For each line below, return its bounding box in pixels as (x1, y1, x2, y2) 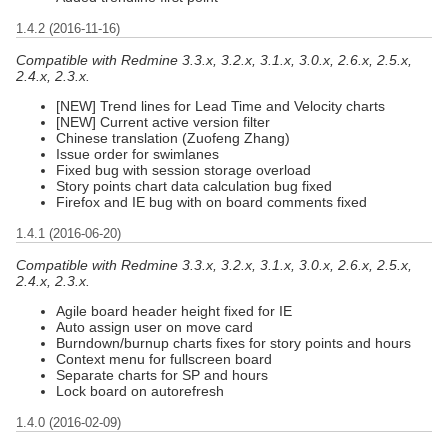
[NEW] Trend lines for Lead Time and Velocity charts (56, 97, 385, 114)
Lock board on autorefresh (56, 382, 224, 399)
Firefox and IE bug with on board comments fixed (56, 193, 367, 210)
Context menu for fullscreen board (56, 350, 272, 367)
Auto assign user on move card (56, 318, 253, 335)
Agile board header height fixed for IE (56, 302, 292, 319)
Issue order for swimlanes (56, 145, 219, 162)
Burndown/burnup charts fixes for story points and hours (56, 334, 411, 351)
